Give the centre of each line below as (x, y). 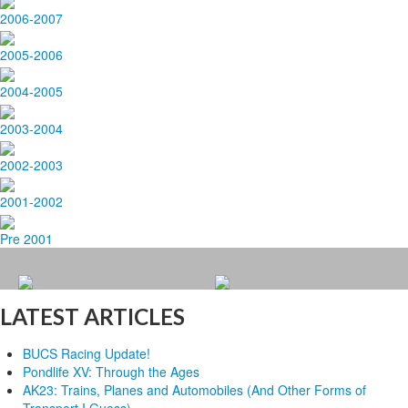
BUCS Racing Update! (87, 353)
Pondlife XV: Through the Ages (111, 371)
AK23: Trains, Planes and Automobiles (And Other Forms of (194, 389)
